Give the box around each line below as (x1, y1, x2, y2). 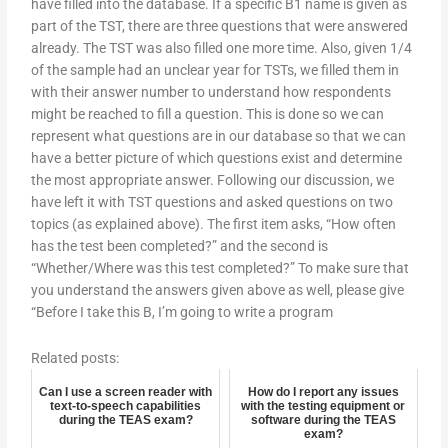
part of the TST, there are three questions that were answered (31, 18, 409, 35)
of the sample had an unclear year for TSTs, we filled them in (31, 62, 400, 79)
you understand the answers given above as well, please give (31, 282, 405, 299)
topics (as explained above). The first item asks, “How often (31, 216, 397, 233)
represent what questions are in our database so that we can (31, 128, 407, 145)
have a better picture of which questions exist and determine (31, 150, 403, 167)
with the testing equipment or (241, 398, 406, 413)
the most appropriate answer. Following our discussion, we (31, 172, 395, 189)
